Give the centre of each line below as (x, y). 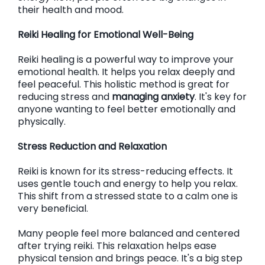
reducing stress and (65, 97)
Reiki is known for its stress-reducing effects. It (125, 171)
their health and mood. (71, 10)
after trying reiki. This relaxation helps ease (117, 246)
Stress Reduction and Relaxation (92, 146)
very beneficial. (53, 209)
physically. (42, 122)
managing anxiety (153, 97)
